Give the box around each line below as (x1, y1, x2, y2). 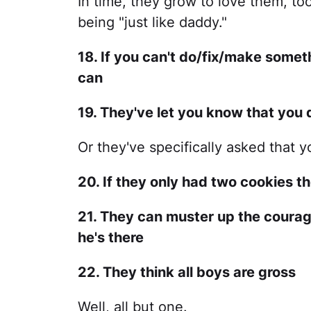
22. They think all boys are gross (78, 264, 296, 280)
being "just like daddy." (78, 14, 227, 31)
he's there (78, 229, 144, 246)
